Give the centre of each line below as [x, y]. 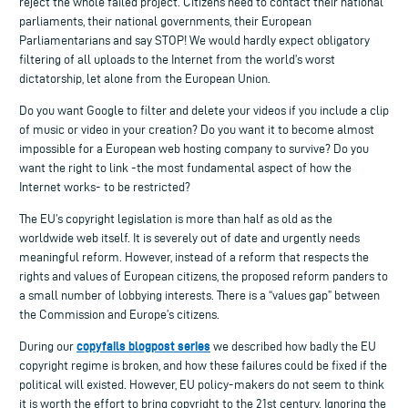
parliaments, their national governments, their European [165, 21]
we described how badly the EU [293, 346]
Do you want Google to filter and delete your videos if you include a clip [204, 110]
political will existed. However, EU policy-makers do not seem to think [202, 384]
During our [48, 346]
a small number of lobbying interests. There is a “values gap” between [199, 295]
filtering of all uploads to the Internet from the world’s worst [177, 59]
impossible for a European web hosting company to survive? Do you [194, 148]
